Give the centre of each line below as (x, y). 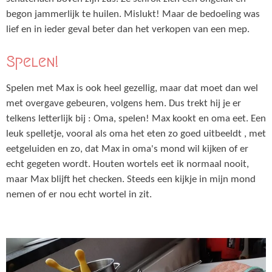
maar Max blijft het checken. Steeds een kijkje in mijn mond (131, 179)
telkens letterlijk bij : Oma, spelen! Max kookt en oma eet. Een (136, 119)
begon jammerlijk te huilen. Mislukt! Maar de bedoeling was (133, 14)
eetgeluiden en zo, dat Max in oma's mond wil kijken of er (127, 149)
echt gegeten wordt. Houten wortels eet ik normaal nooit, (127, 164)
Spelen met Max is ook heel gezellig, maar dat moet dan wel (132, 88)
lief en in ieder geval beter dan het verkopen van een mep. (129, 29)
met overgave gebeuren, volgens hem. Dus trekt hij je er (124, 104)
